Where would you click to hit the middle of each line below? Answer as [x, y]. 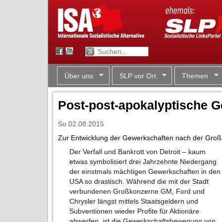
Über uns [79, 76]
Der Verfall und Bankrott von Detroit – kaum [138, 152]
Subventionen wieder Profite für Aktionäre [135, 211]
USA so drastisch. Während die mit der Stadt [139, 182]
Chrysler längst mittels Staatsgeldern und [134, 201]
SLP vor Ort [138, 76]
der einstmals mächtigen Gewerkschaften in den [145, 172]
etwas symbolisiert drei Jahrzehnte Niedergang [143, 162]
